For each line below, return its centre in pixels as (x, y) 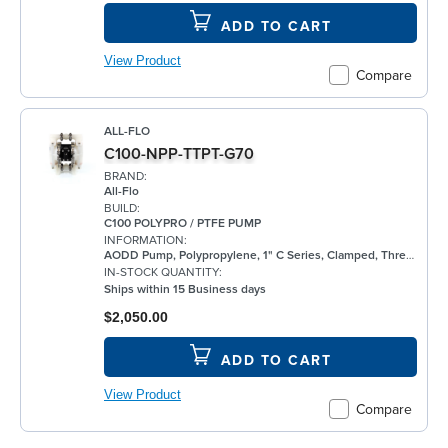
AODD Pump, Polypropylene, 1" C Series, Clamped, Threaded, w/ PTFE (255, 256)
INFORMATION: (145, 241)
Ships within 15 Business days (185, 290)
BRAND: (125, 177)
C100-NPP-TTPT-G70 (179, 153)
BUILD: (122, 209)
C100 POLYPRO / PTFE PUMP (182, 224)
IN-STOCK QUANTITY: (163, 273)
